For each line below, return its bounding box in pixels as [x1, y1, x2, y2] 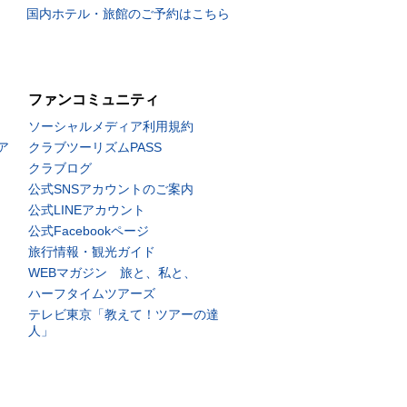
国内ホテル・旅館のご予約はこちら [25, 6, 230, 21]
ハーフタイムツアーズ [28, 286, 155, 301]
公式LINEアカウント [28, 203, 145, 217]
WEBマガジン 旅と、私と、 [28, 265, 196, 280]
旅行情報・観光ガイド [28, 244, 155, 259]
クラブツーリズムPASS [28, 140, 162, 154]
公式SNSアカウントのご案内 [28, 182, 194, 196]
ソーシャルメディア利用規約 [28, 119, 194, 134]
